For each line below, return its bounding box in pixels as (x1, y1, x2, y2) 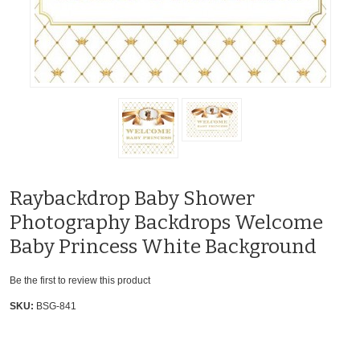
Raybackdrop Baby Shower (10, 186, 255, 211)
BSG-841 (36, 301, 76, 313)
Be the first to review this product (10, 275, 150, 287)
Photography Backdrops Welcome (10, 211, 323, 235)
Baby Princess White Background (10, 235, 317, 260)
